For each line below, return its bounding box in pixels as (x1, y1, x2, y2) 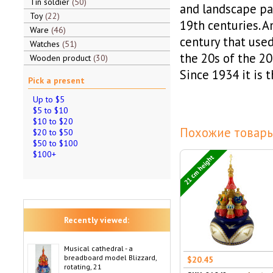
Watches (29, 38, 62, 49)
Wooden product (29, 52, 93, 63)
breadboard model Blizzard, (63, 253, 157, 262)
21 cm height (182, 152, 216, 186)
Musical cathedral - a (63, 244, 133, 253)
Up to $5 (32, 94, 65, 105)
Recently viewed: (64, 214, 129, 225)
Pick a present (27, 75, 85, 86)
